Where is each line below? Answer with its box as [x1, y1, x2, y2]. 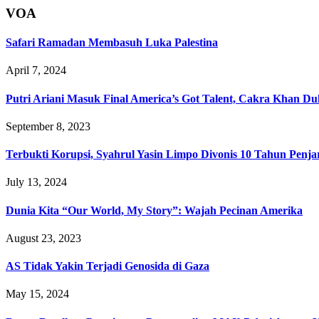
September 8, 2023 [6, 120, 90, 132]
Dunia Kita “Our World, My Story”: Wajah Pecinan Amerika [6, 204, 303, 216]
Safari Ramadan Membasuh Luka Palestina [6, 36, 218, 48]
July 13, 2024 [6, 176, 67, 189]
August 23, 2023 [6, 231, 81, 244]
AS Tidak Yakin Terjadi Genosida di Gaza [6, 260, 209, 273]
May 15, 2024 [6, 288, 69, 300]
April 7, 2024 [6, 64, 66, 77]
